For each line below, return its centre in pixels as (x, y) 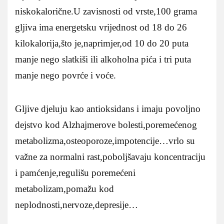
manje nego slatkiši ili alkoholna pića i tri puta (103, 59)
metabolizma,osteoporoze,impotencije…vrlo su (105, 140)
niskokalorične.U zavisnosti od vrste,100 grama (106, 11)
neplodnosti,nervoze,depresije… (76, 204)
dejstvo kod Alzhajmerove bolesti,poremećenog (106, 124)
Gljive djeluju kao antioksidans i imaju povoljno (108, 108)
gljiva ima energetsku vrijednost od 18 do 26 (101, 27)
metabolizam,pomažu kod (64, 188)
